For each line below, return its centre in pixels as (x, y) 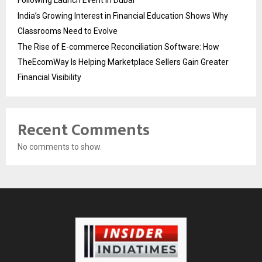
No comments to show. (60, 147)
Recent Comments (84, 130)
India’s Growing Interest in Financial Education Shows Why (123, 16)
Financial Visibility (49, 77)
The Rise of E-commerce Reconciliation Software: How (118, 47)
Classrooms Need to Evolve (68, 31)
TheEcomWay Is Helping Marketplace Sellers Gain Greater (123, 62)
